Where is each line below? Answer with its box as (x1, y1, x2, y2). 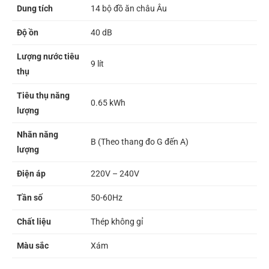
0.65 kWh (91, 98, 125, 108)
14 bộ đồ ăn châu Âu (91, 4, 167, 14)
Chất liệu (17, 217, 53, 227)
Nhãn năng (17, 130, 58, 140)
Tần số (17, 193, 43, 203)
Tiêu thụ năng (17, 91, 70, 101)
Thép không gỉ (91, 217, 143, 227)
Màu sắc (17, 241, 49, 251)
